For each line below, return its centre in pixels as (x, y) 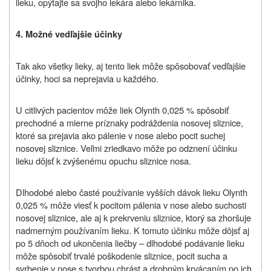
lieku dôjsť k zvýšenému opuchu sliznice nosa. (103, 160)
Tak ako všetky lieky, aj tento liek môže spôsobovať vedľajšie (131, 65)
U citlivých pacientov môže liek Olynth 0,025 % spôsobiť (122, 109)
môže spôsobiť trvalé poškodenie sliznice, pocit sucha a (122, 255)
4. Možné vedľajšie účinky (69, 34)
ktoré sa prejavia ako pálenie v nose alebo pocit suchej (120, 135)
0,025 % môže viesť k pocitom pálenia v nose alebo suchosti (131, 204)
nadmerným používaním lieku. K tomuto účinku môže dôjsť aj (132, 230)
